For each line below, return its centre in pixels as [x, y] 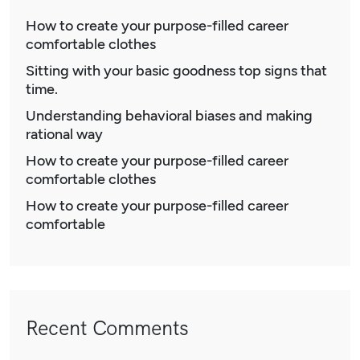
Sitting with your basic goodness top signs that [176, 71]
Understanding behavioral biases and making [169, 116]
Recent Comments [107, 329]
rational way [64, 135]
